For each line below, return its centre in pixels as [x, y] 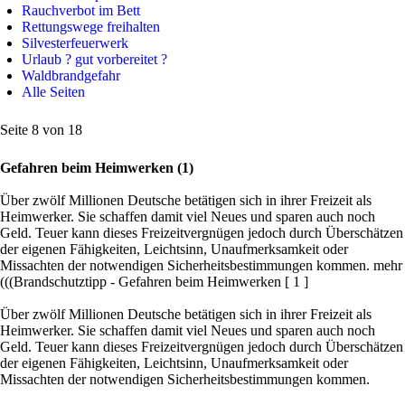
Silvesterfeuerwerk [75, 43]
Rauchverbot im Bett [81, 10]
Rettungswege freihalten [91, 27]
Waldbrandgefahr [71, 75]
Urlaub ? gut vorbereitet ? [94, 59]
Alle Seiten [53, 92]
